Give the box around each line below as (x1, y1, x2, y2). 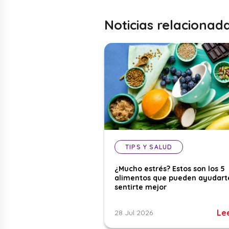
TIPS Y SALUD (125, 143, 173, 151)
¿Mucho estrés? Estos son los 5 (114, 164, 225, 174)
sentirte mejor (114, 182, 167, 192)
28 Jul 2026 (114, 208, 153, 218)
